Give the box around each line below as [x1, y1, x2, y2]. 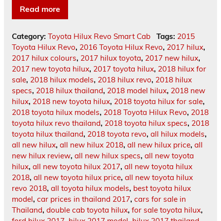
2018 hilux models [30, 74, 94, 84]
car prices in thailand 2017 [37, 194, 130, 204]
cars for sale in [134, 194, 186, 204]
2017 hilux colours [12, 53, 76, 63]
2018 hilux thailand [36, 85, 103, 95]
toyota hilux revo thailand [12, 118, 101, 128]
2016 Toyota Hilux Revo [79, 42, 163, 52]
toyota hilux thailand [12, 129, 83, 139]
